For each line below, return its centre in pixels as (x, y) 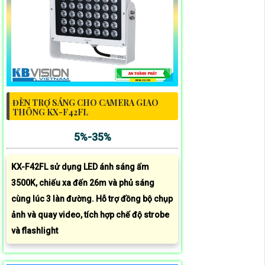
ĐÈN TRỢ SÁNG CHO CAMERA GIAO (85, 102)
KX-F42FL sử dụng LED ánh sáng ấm (80, 167)
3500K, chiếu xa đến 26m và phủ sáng (83, 182)
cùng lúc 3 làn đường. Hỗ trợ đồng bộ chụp (92, 198)
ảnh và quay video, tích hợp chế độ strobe (90, 214)
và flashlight (35, 230)
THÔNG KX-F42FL (50, 112)
